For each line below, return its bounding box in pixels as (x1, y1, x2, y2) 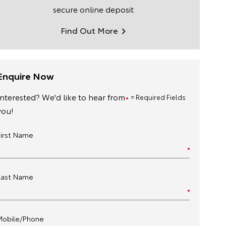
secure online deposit (52, 3, 134, 15)
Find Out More (61, 24, 119, 36)
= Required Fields (130, 92, 186, 101)
